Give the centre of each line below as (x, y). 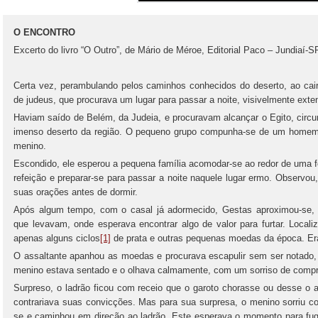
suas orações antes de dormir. (76, 192)
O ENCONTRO (44, 32)
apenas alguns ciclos (57, 238)
